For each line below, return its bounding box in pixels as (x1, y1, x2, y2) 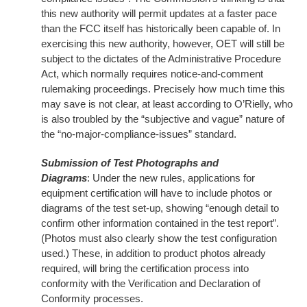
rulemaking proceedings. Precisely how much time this (41, 83, 285, 95)
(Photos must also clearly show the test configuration (41, 232, 277, 244)
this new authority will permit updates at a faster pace (41, 8, 277, 19)
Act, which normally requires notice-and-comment (41, 68, 263, 79)
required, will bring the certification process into (41, 262, 249, 274)
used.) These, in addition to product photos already (41, 247, 266, 259)
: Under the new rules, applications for (87, 172, 255, 184)
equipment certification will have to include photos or (41, 187, 272, 199)
